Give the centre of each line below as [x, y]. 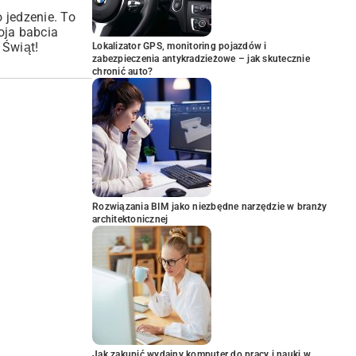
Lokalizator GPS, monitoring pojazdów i [180, 46]
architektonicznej [130, 219]
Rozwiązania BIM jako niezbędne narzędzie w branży [210, 207]
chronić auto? [123, 72]
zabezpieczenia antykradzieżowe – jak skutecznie [201, 59]
